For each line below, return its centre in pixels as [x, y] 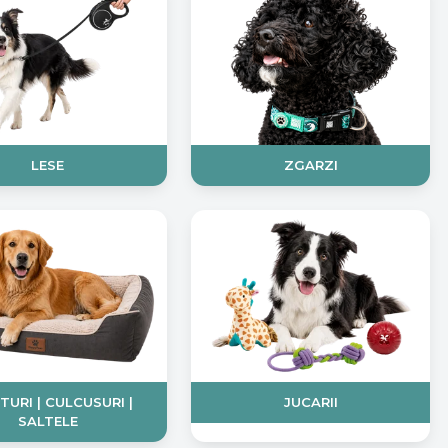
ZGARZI [310, 165]
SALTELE [47, 421]
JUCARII [310, 402]
